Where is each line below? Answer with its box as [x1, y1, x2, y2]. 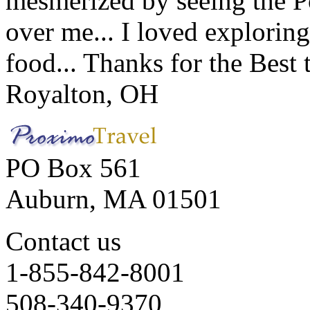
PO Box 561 [6, 153, 141, 183]
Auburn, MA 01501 [6, 184, 221, 215]
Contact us [6, 226, 121, 257]
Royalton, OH [6, 79, 158, 109]
